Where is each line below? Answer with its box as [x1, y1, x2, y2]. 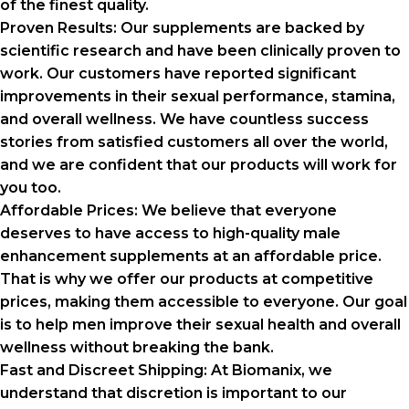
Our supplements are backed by [121, 19, 364, 37]
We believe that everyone [142, 202, 337, 220]
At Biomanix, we [211, 362, 332, 380]
